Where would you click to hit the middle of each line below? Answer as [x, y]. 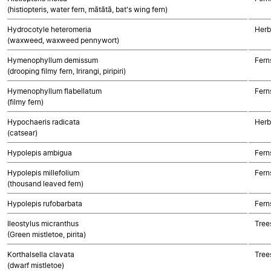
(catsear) [22, 133]
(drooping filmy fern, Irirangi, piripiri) [67, 71]
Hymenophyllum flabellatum [54, 91]
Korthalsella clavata [41, 254]
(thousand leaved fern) [45, 184]
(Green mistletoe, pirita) [47, 234]
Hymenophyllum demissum [53, 60]
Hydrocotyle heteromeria [49, 29]
